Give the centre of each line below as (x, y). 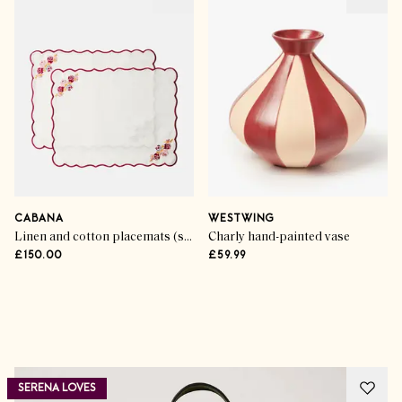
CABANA (39, 219)
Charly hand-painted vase (279, 237)
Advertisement (57, 315)
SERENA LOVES (57, 389)
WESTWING (241, 219)
